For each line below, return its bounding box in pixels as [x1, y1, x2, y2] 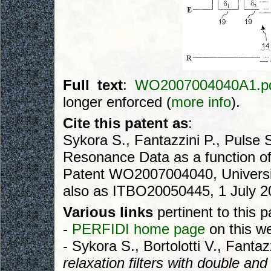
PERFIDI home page [72, 220, 205, 237]
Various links [63, 203, 153, 220]
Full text [63, 77, 123, 94]
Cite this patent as [63, 114, 188, 131]
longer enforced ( [63, 94, 171, 111]
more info [171, 94, 231, 111]
